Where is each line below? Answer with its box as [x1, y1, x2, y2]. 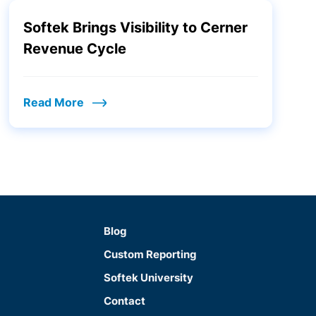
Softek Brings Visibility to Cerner [23, 19, 248, 36]
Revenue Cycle [23, 40, 126, 57]
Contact [104, 294, 146, 308]
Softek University [104, 271, 194, 284]
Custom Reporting [104, 248, 197, 261]
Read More [23, 95, 84, 109]
